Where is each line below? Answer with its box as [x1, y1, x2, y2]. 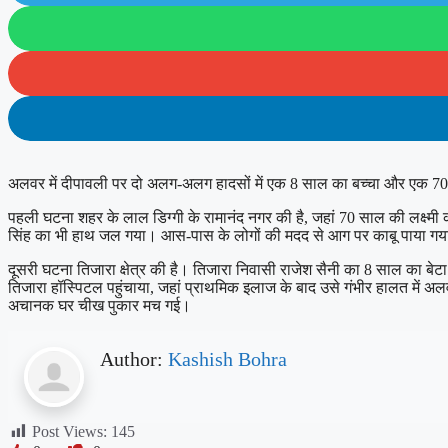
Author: [100, 347, 168, 370]
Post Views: [32, 422, 107, 440]
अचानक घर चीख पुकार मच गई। [8, 296, 191, 314]
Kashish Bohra [168, 347, 287, 370]
